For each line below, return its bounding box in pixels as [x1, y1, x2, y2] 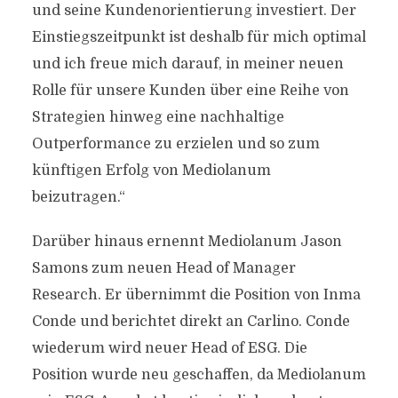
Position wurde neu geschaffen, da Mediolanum [31, 367, 366, 383]
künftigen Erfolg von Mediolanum [31, 163, 271, 179]
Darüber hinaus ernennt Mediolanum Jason [31, 234, 342, 250]
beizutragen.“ [31, 189, 125, 205]
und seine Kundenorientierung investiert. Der [31, 3, 356, 19]
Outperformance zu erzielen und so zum [31, 136, 320, 152]
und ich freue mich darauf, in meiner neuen [31, 56, 344, 72]
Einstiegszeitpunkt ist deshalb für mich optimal [31, 29, 366, 45]
